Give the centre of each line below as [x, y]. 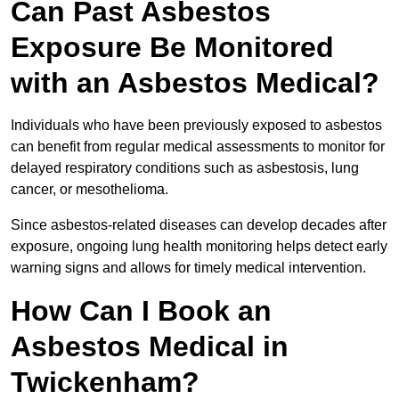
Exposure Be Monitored [172, 48]
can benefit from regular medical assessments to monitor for [198, 147]
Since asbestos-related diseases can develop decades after [199, 225]
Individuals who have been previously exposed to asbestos [196, 126]
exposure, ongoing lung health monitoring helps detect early [199, 247]
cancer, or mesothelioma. [91, 190]
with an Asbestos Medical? [195, 83]
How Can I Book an [141, 311]
